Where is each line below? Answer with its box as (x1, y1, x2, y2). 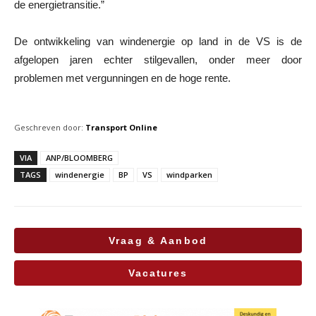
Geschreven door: (14, 121, 83, 133)
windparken (166, 169, 212, 180)
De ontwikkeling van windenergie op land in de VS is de (14, 35, 302, 47)
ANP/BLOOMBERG (46, 152, 113, 163)
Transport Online (85, 121, 157, 133)
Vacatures (121, 267, 195, 279)
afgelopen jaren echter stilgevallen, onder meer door (14, 53, 302, 66)
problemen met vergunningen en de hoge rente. (14, 71, 231, 84)
